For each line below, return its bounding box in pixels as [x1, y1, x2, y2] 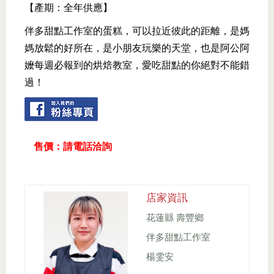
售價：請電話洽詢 [34, 141, 112, 152]
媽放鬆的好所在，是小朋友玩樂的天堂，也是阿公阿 [24, 43, 250, 54]
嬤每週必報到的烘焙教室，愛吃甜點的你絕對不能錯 [24, 60, 250, 71]
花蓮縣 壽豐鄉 [146, 213, 204, 223]
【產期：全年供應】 [24, 2, 113, 13]
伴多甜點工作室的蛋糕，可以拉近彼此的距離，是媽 [24, 26, 250, 37]
